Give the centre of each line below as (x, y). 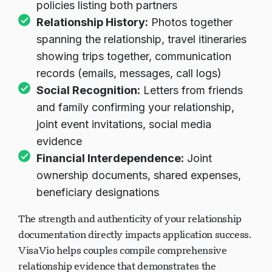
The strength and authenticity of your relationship (130, 219)
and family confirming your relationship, (135, 107)
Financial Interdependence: (110, 158)
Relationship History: (92, 22)
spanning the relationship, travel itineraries (141, 39)
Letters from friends (192, 90)
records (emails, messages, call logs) (129, 73)
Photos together (190, 22)
